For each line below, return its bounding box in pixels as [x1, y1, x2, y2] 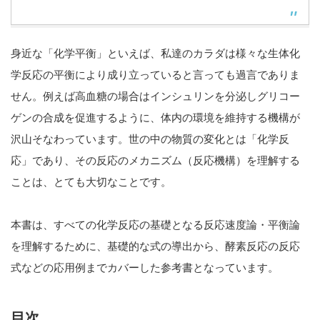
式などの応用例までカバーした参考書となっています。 [11, 261, 279, 274]
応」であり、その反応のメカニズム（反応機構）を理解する [11, 154, 300, 167]
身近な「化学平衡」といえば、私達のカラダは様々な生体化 [11, 47, 300, 60]
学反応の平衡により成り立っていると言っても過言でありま [11, 69, 300, 81]
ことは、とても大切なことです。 [11, 176, 171, 189]
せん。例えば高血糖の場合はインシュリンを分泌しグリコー [11, 90, 300, 103]
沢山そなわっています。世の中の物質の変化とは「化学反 [11, 133, 289, 146]
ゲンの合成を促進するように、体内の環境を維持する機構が [11, 111, 300, 124]
